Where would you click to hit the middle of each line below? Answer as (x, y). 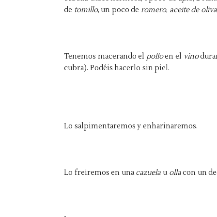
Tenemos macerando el (105, 56)
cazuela (149, 173)
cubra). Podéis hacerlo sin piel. (117, 68)
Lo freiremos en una (100, 173)
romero (154, 10)
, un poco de (119, 10)
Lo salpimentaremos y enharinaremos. (131, 126)
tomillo (86, 10)
